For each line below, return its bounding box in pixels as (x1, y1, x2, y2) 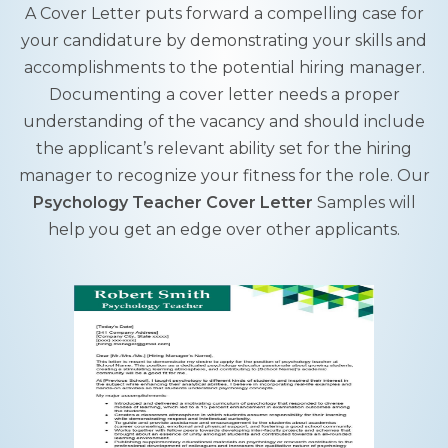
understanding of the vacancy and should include (23, 112, 425, 131)
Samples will (312, 193, 416, 212)
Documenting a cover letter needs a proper (48, 85, 400, 104)
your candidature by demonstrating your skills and (21, 31, 427, 50)
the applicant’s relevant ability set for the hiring (36, 139, 412, 158)
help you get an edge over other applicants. (48, 220, 400, 239)
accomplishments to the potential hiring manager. (23, 58, 425, 77)
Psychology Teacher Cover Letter (32, 193, 313, 212)
